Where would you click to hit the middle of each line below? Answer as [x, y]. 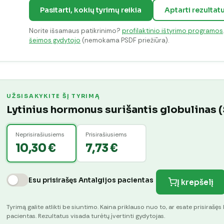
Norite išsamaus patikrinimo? [75, 31]
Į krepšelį [195, 182]
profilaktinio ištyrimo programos [172, 31]
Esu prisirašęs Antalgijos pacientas [91, 180]
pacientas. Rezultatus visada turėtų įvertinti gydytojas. [86, 216]
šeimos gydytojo [55, 40]
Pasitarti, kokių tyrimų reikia [91, 10]
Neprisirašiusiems [40, 134]
